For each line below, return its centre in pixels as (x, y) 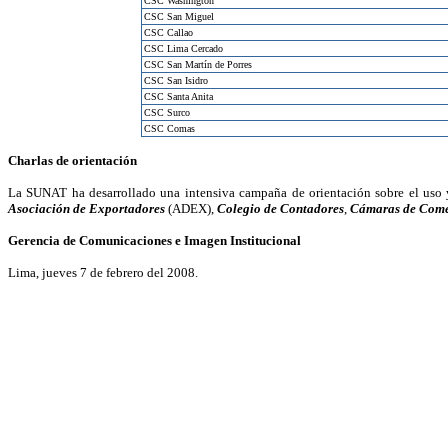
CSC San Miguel (179, 16)
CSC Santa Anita (178, 96)
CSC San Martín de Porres (198, 64)
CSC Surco (167, 112)
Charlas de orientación (72, 160)
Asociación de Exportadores (86, 208)
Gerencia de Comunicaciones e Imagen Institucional (154, 240)
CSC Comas (169, 128)
